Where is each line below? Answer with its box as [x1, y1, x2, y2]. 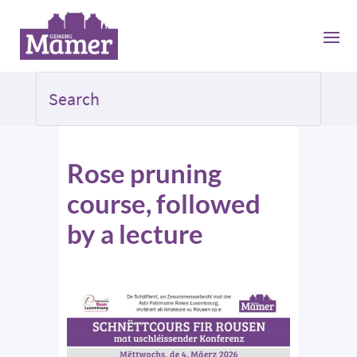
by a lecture [67, 218, 203, 250]
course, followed [67, 187, 261, 220]
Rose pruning [67, 157, 222, 190]
